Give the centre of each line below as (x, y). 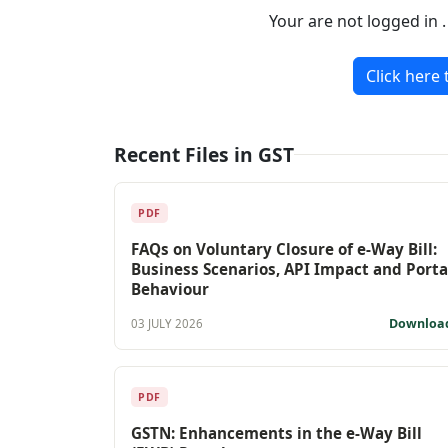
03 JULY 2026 (167, 324)
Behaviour (170, 288)
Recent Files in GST (204, 154)
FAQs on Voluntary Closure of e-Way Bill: (284, 248)
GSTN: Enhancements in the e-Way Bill (276, 432)
